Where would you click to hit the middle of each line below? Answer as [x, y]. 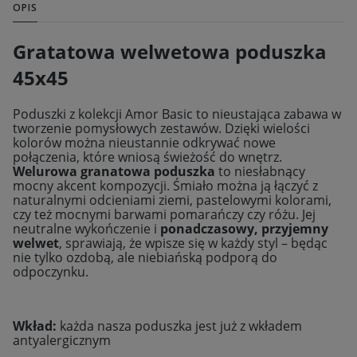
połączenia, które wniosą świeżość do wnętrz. [147, 157]
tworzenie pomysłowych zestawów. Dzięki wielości [161, 129]
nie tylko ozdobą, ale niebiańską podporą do [145, 258]
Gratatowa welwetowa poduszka [170, 52]
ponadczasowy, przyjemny [244, 229]
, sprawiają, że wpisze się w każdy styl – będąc [193, 243]
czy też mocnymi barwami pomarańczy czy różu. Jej [164, 215]
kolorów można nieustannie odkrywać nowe [144, 143]
